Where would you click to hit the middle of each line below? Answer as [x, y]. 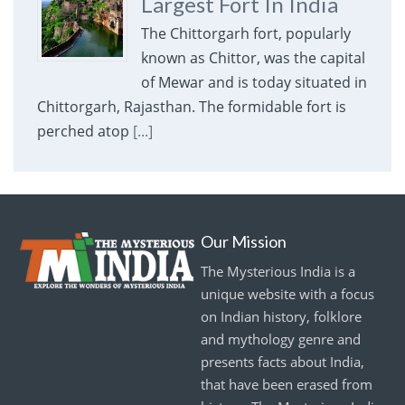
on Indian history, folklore [281, 316]
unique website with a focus [287, 293]
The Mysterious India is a [278, 271]
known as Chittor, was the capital [253, 58]
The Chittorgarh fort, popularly [245, 34]
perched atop [85, 132]
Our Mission [243, 241]
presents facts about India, [282, 361]
